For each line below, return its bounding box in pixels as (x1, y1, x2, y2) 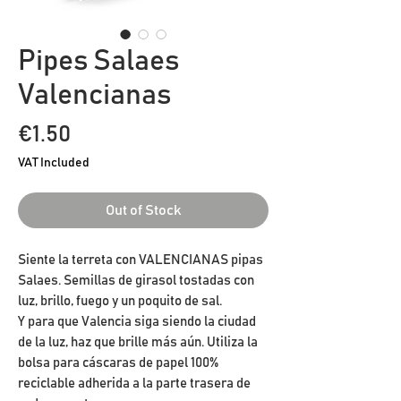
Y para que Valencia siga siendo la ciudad (18, 314, 256, 328)
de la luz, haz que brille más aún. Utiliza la (18, 335, 258, 349)
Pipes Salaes (18, 47, 180, 76)
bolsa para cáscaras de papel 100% (18, 355, 218, 370)
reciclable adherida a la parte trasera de (18, 376, 251, 390)
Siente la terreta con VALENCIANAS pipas (18, 252, 263, 267)
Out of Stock (106, 202, 181, 218)
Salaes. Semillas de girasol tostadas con (18, 273, 254, 287)
